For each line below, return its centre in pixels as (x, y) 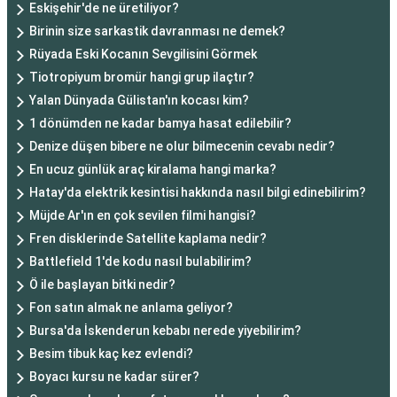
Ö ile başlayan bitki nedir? (102, 284)
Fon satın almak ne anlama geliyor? (131, 307)
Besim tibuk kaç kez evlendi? (111, 354)
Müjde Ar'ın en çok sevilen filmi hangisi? (143, 215)
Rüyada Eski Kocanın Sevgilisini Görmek (143, 54)
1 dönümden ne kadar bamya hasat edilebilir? (160, 123)
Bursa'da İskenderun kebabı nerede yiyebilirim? (165, 331)
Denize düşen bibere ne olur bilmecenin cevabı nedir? (182, 146)
